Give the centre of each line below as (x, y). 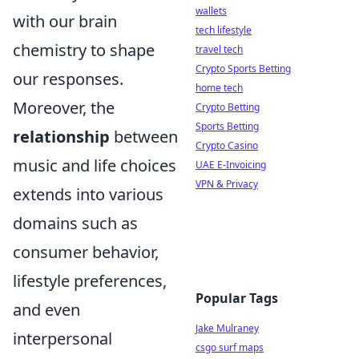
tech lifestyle (224, 30)
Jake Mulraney (227, 328)
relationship (61, 137)
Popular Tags (237, 298)
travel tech (219, 49)
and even (46, 310)
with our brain (65, 22)
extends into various (88, 195)
